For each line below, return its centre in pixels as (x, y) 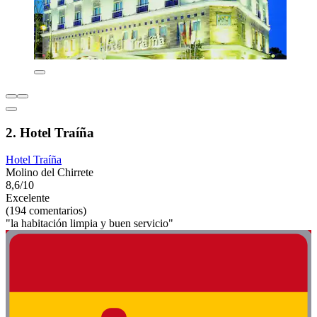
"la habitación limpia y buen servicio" (90, 224)
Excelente (28, 198)
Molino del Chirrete (50, 173)
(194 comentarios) (46, 211)
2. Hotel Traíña (50, 132)
